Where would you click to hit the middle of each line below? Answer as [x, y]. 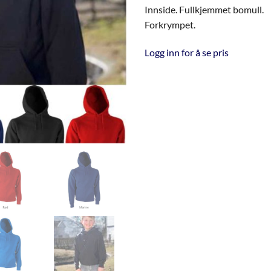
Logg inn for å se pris [187, 52]
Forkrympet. [170, 24]
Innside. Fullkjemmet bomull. [204, 9]
